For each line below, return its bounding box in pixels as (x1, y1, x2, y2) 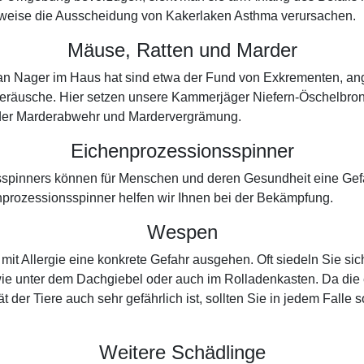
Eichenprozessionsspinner (70, 140, 294, 162)
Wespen (146, 221, 218, 243)
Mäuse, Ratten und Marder (67, 39, 297, 61)
